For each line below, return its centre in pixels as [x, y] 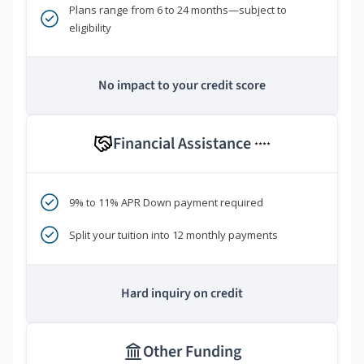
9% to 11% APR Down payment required [166, 203]
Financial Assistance [184, 144]
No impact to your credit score [182, 86]
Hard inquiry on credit [182, 294]
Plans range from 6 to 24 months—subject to [178, 10]
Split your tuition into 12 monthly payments [173, 235]
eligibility [90, 28]
